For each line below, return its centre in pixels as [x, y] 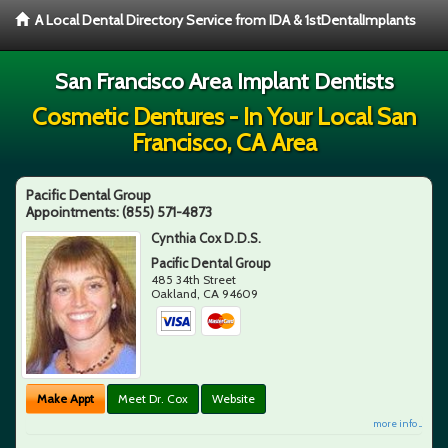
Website [233, 398]
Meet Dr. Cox [153, 398]
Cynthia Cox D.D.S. [206, 238]
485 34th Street [194, 279]
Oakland [174, 293]
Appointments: [74, 212]
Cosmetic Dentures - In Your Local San [224, 116]
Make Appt [65, 398]
